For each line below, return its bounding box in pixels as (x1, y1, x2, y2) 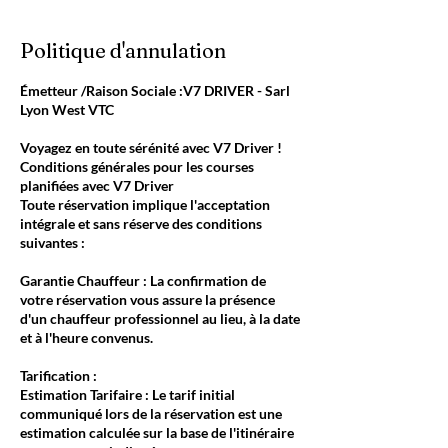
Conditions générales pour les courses (20, 158, 254, 175)
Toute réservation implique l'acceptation (20, 196, 270, 213)
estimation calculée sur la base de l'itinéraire (20, 424, 294, 441)
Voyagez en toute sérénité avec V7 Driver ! (20, 139, 282, 156)
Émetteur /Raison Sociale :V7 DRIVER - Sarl (20, 82, 290, 99)
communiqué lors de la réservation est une (20, 405, 282, 422)
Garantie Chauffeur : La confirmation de (20, 272, 266, 289)
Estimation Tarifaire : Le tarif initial (20, 386, 235, 403)
